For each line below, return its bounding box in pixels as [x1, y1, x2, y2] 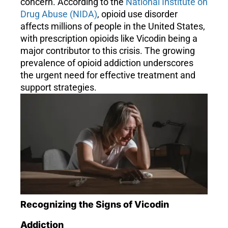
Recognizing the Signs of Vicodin [20, 199, 169, 210]
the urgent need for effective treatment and [20, 69, 195, 80]
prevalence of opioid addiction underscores [20, 57, 193, 68]
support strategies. [20, 81, 97, 93]
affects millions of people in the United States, [20, 20, 205, 32]
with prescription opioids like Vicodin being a [20, 33, 197, 44]
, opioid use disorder [97, 8, 178, 19]
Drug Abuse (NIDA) [20, 8, 97, 19]
